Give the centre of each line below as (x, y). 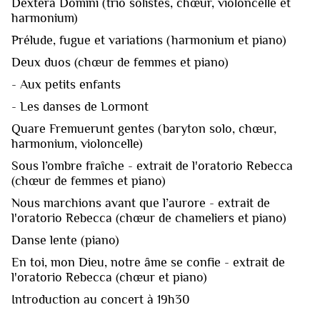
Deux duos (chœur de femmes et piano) (120, 62)
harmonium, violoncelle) (77, 143)
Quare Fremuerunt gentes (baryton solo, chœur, (144, 128)
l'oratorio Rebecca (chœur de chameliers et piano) (149, 217)
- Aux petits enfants (66, 84)
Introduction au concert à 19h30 (101, 299)
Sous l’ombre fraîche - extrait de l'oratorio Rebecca (152, 165)
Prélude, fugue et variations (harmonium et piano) (149, 40)
